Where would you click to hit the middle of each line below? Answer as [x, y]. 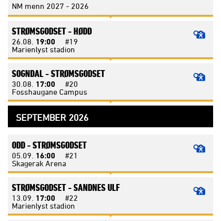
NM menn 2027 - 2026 [50, 6]
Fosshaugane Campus [50, 92]
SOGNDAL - [31, 73]
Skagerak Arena [39, 163]
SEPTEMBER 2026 [52, 117]
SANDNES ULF [97, 187]
